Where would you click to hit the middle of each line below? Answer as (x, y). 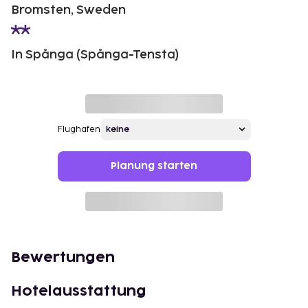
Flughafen (79, 129)
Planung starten (154, 166)
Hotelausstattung (79, 291)
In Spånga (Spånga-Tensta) (95, 54)
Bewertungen (63, 257)
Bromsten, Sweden (68, 10)
